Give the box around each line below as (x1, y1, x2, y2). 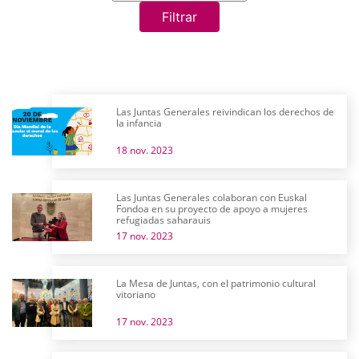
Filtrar (162, 9, 197, 25)
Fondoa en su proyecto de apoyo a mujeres (116, 202, 308, 216)
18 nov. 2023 (116, 143, 173, 157)
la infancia (116, 116, 162, 130)
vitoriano (116, 288, 155, 301)
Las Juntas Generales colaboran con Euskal (116, 191, 307, 204)
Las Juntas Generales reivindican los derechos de (116, 105, 334, 119)
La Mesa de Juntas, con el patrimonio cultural (116, 276, 316, 290)
